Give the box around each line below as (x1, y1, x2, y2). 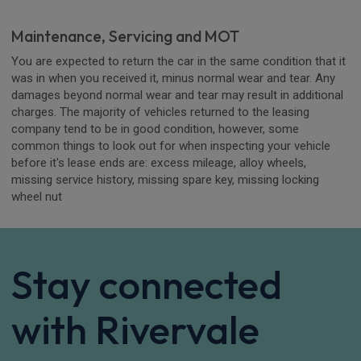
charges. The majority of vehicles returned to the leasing (11, 104, 309, 119)
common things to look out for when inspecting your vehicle (11, 138, 330, 153)
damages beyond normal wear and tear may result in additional (11, 87, 343, 102)
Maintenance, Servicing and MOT (11, 26, 239, 46)
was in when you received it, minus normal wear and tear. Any (11, 70, 335, 85)
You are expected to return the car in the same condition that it (11, 53, 346, 68)
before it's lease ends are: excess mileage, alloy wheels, (11, 155, 306, 170)
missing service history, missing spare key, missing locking (11, 172, 319, 187)
